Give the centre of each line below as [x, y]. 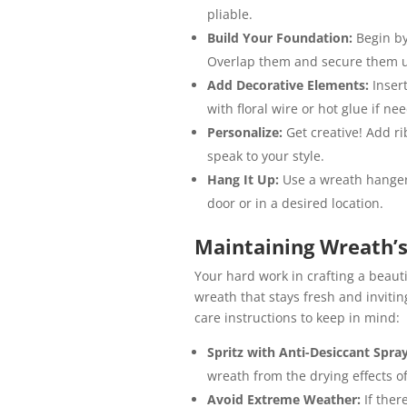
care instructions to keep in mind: [297, 318]
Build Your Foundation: [281, 38]
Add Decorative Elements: [289, 85]
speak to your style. [265, 156]
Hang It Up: [244, 180]
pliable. [229, 15]
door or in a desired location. [295, 203]
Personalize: [246, 133]
